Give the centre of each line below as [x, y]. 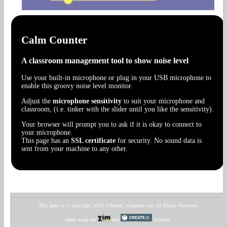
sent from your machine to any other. [74, 149]
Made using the [82, 220]
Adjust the [36, 101]
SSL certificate [92, 141]
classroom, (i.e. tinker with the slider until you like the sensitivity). [118, 109]
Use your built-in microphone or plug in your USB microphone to [116, 78]
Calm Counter [54, 40]
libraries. [161, 220]
